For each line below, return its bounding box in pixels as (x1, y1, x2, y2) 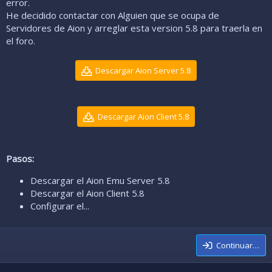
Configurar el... (30, 200, 89, 212)
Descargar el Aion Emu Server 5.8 (30, 174, 170, 187)
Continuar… (216, 240, 259, 251)
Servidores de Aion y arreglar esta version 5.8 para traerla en (6, 22, 262, 35)
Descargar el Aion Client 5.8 (30, 187, 144, 200)
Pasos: (6, 152, 34, 165)
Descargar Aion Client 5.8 (97, 111, 189, 123)
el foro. (6, 35, 35, 47)
